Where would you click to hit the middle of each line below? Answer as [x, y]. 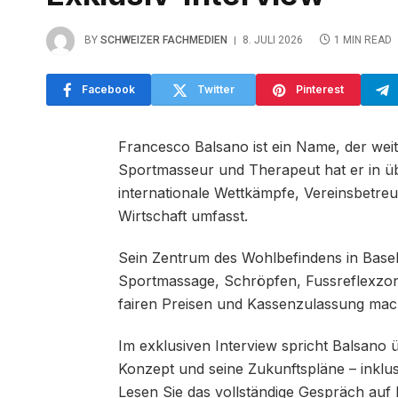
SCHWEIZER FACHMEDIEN [164, 40]
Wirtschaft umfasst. [183, 216]
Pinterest [320, 90]
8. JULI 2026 [273, 40]
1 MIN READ [363, 40]
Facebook [108, 90]
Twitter [216, 90]
